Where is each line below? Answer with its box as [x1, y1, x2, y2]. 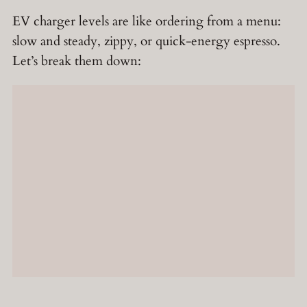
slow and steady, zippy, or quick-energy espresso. [12, 32, 280, 51]
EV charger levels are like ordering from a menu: [12, 12, 281, 31]
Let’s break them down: [12, 52, 141, 71]
